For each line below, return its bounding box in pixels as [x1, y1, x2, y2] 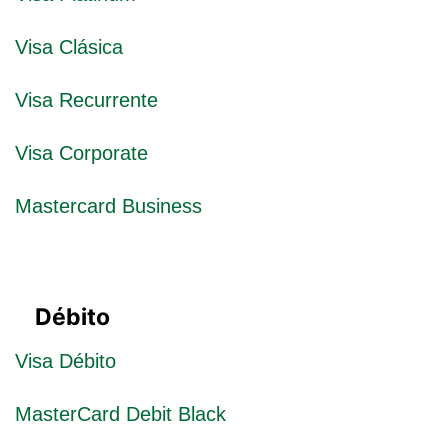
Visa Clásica [15, 35, 123, 58]
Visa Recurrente [15, 88, 158, 111]
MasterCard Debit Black [15, 402, 226, 425]
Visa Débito [15, 349, 116, 372]
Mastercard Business [15, 194, 202, 217]
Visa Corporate [15, 141, 148, 164]
